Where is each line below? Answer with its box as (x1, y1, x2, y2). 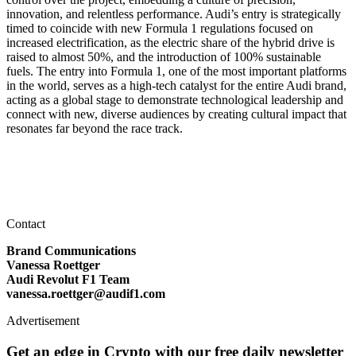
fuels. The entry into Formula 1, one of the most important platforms (6, 64, 346, 78)
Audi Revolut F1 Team (6, 272, 130, 286)
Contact (6, 216, 45, 230)
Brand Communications (6, 243, 136, 257)
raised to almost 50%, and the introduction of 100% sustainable (6, 49, 321, 64)
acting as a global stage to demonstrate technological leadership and (6, 92, 343, 106)
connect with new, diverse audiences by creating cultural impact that (6, 106, 346, 121)
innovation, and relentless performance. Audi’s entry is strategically (6, 6, 341, 21)
